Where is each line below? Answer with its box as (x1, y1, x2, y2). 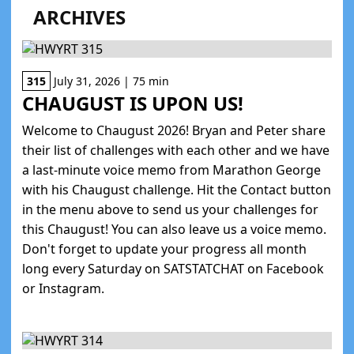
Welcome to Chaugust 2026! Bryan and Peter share (22, 122, 326, 139)
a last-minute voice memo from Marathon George (22, 161, 321, 179)
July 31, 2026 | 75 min (51, 73, 169, 88)
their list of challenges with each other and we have (22, 141, 330, 159)
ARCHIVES (33, 4, 126, 30)
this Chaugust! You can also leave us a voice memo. (22, 220, 326, 238)
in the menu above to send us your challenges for (22, 201, 318, 218)
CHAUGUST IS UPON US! (22, 90, 243, 116)
